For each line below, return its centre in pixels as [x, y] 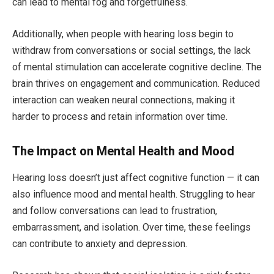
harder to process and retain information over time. [120, 117]
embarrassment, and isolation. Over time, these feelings [131, 228]
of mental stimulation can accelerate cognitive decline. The [137, 67]
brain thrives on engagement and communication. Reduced [136, 84]
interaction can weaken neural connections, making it [124, 100]
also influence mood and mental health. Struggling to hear [134, 194]
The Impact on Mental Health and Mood [123, 151]
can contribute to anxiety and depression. [100, 244]
